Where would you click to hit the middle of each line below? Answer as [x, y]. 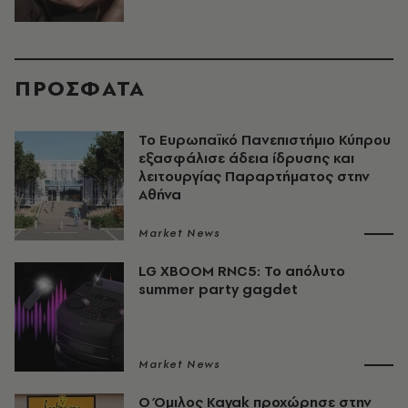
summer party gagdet [218, 289]
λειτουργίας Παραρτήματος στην [254, 176]
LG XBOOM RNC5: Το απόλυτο [242, 271]
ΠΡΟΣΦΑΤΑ [80, 88]
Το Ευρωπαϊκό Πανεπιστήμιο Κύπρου [265, 140]
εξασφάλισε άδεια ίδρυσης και [246, 158]
